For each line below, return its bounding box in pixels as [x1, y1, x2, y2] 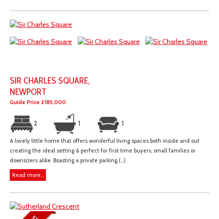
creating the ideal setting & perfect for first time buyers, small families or [10, 147, 196, 154]
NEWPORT [10, 86, 46, 98]
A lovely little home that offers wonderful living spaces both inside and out [10, 137, 199, 145]
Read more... [12, 172, 44, 179]
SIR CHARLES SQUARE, [10, 75, 89, 87]
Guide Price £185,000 [10, 99, 66, 106]
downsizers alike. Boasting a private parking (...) [10, 157, 126, 164]
